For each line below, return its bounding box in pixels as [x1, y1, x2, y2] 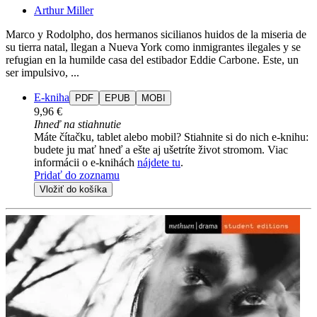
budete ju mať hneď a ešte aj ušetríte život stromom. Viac [34, 144, 288, 156]
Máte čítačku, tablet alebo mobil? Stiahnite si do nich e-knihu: [34, 131, 309, 144]
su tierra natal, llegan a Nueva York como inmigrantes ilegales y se [6, 41, 301, 54]
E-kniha [34, 91, 69, 104]
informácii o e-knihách [34, 156, 137, 169]
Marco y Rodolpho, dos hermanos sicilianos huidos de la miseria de [6, 28, 306, 41]
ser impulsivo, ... [6, 67, 79, 79]
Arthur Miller [34, 4, 93, 17]
